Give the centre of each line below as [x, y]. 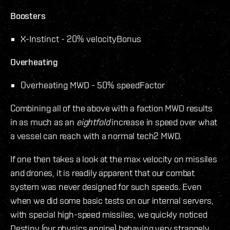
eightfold [93, 122]
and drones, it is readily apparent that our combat [103, 172]
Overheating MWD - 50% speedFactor [93, 85]
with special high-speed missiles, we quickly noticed [109, 214]
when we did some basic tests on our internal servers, [112, 200]
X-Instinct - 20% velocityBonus [81, 39]
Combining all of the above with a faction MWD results [111, 108]
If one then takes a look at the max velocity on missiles [114, 159]
